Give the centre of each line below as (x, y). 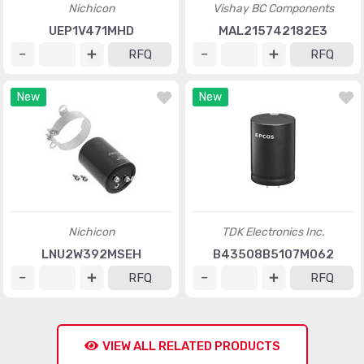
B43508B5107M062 (273, 254)
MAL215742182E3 (273, 31)
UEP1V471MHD (91, 31)
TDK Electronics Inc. (273, 232)
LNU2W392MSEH (91, 254)
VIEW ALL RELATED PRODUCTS (191, 346)
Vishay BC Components (273, 9)
